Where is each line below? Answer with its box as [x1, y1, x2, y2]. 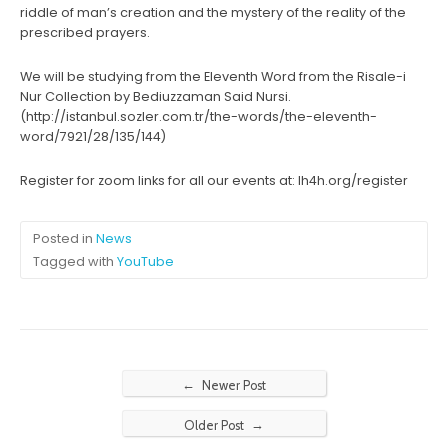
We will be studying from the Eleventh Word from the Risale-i [20, 68, 406, 85]
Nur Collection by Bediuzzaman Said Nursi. [20, 88, 291, 105]
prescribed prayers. [20, 24, 150, 41]
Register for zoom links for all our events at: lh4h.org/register [20, 172, 408, 189]
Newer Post [199, 378, 266, 393]
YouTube [117, 253, 174, 270]
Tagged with [33, 253, 117, 270]
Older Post [184, 418, 247, 433]
